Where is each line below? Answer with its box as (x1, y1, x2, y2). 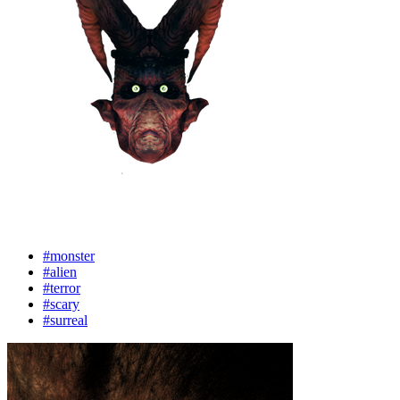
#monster (43, 248, 95, 263)
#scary (43, 296, 79, 312)
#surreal (43, 312, 87, 328)
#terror (43, 280, 80, 296)
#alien (43, 264, 77, 279)
